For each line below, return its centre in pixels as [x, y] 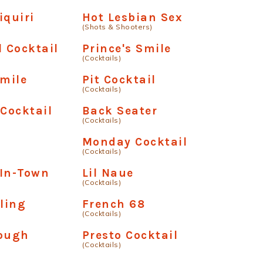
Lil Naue [108, 173]
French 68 [114, 204]
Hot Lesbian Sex [132, 17]
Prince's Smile [127, 48]
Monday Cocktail [135, 142]
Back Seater [120, 111]
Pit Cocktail [119, 80]
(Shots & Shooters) [117, 27]
